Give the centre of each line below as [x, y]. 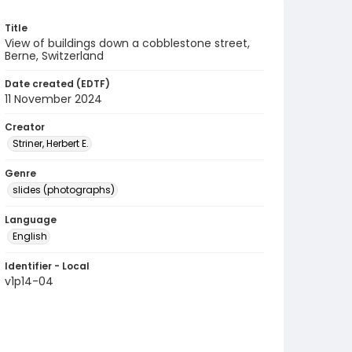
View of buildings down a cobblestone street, [127, 43]
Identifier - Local [47, 266]
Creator [25, 127]
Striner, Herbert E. [51, 143]
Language [31, 220]
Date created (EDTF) [57, 84]
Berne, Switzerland [54, 56]
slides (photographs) [64, 190]
